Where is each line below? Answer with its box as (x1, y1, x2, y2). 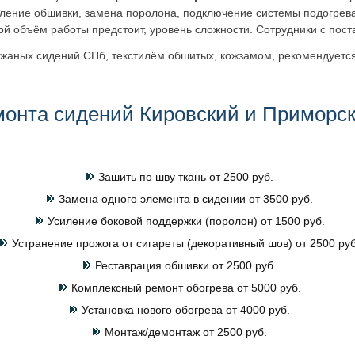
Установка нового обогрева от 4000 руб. (82, 303, 290, 316)
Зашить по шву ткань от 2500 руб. (98, 170, 273, 183)
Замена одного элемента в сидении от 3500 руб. (59, 193, 313, 205)
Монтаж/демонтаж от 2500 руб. (105, 326, 267, 338)
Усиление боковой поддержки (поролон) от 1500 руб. (47, 215, 325, 227)
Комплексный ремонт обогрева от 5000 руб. (71, 281, 301, 294)
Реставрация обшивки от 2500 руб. (95, 259, 277, 272)
